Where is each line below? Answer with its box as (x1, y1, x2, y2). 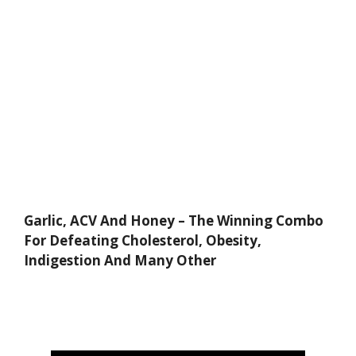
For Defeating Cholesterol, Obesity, (24, 231, 261, 250)
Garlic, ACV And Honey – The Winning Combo (24, 211, 323, 230)
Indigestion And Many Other (24, 251, 216, 269)
